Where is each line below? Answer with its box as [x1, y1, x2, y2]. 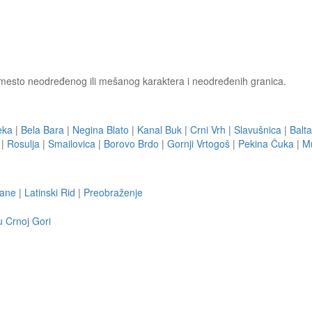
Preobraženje [84, 185, 143, 199]
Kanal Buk [137, 123, 182, 136]
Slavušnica [234, 123, 281, 136]
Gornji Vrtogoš [167, 136, 230, 150]
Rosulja [7, 136, 40, 150]
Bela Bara [21, 123, 64, 136]
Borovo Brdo [104, 136, 159, 150]
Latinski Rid [24, 185, 75, 199]
